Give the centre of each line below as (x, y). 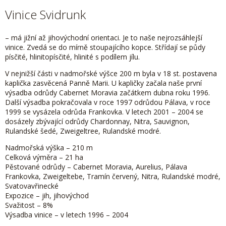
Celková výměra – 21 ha (44, 157)
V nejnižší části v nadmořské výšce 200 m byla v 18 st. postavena (111, 74)
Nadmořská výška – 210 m (49, 148)
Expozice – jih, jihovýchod (47, 196)
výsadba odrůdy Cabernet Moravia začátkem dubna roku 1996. (107, 93)
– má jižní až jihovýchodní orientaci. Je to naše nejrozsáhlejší (104, 38)
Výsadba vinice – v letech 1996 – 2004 (67, 215)
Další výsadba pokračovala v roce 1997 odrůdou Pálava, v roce (108, 102)
